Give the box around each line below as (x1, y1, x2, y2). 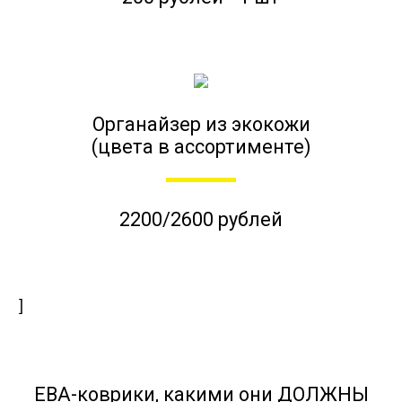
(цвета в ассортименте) (92, 135, 310, 159)
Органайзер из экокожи (92, 113, 310, 136)
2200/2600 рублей (119, 207, 283, 231)
